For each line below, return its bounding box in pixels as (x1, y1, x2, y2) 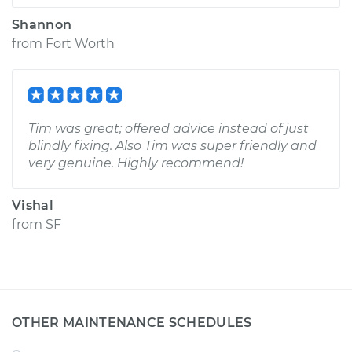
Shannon (12, 17, 72, 32)
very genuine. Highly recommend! (28, 156, 244, 170)
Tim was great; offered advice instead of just (28, 121, 309, 136)
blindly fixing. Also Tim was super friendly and (28, 138, 317, 153)
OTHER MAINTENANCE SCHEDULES (12, 315, 252, 330)
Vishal (12, 198, 53, 213)
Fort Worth (46, 36, 115, 51)
